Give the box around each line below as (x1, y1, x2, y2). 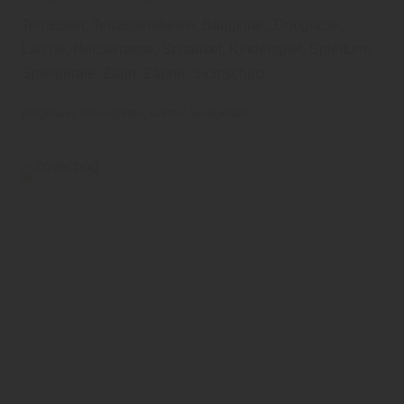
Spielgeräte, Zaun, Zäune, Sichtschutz (22, 65, 267, 81)
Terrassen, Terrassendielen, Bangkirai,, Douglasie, (22, 16, 344, 32)
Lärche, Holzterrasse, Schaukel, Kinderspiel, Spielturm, (22, 41, 375, 57)
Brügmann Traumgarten (22, 106, 144, 120)
